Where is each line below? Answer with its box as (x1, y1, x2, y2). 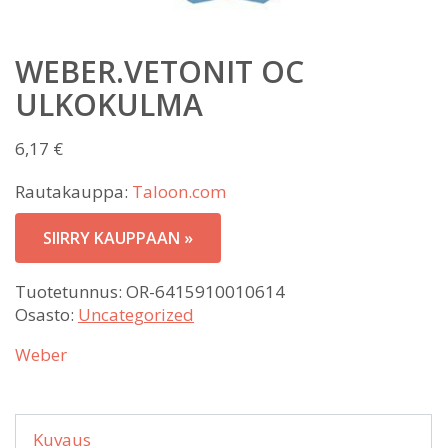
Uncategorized (78, 302, 194, 326)
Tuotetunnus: (15, 279, 126, 303)
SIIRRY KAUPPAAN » (43, 226, 193, 249)
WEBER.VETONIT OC (15, 50, 304, 92)
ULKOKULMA (15, 83, 203, 125)
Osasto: (15, 302, 78, 326)
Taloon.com (132, 179, 226, 203)
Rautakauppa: (15, 179, 132, 203)
